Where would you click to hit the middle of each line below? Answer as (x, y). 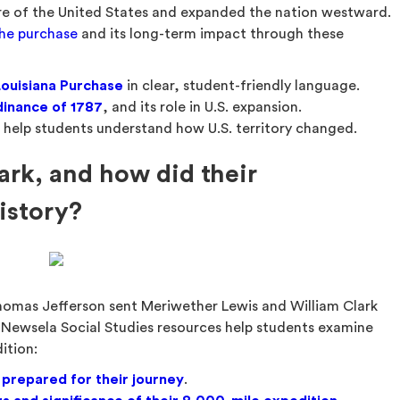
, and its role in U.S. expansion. (203, 107)
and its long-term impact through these (211, 34)
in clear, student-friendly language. (242, 86)
